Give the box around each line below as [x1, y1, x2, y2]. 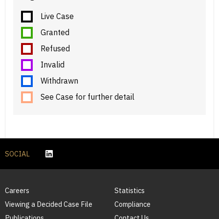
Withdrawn [41, 76, 78, 86]
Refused [41, 44, 70, 54]
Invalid [41, 60, 65, 70]
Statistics [114, 186, 145, 196]
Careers [5, 186, 29, 196]
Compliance [114, 199, 151, 209]
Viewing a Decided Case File [5, 199, 92, 209]
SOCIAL [5, 149, 30, 158]
